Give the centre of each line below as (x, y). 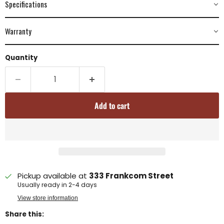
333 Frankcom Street (131, 176)
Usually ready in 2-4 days (57, 185)
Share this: (24, 214)
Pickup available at (53, 176)
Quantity (21, 58)
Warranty (18, 31)
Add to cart (112, 106)
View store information (48, 198)
